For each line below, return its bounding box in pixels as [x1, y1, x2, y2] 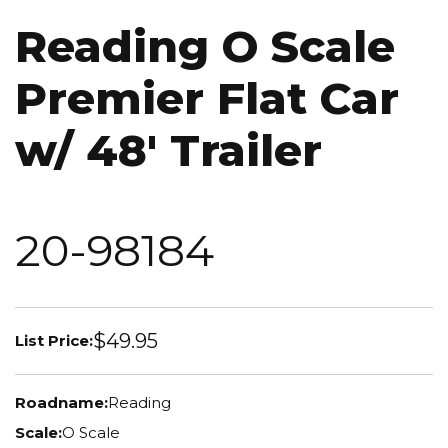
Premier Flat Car [15, 70, 399, 125]
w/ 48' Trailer [15, 122, 322, 177]
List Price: [15, 330, 93, 350]
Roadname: [15, 393, 108, 413]
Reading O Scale [15, 18, 395, 73]
